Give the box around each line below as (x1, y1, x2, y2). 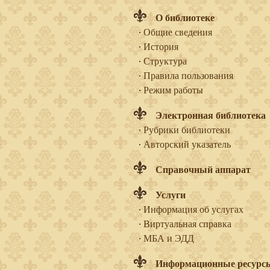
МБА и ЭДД (143, 231, 194, 244)
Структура (143, 54, 187, 67)
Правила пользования (143, 69, 233, 81)
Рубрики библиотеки (143, 123, 230, 136)
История (143, 40, 178, 52)
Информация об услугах (143, 202, 243, 215)
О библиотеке (155, 10, 215, 24)
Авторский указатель (143, 137, 231, 150)
